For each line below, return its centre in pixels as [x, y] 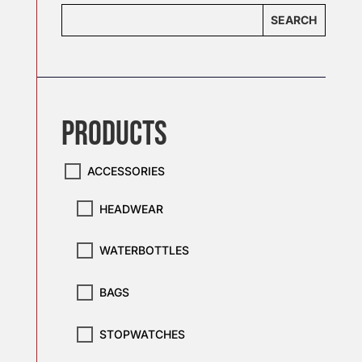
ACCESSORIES [126, 170]
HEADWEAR [131, 208]
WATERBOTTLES [144, 250]
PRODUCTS [114, 134]
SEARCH [294, 20]
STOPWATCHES [142, 335]
